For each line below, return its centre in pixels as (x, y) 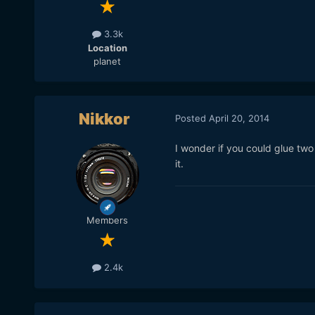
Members (108, 220)
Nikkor (105, 119)
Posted (192, 118)
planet (108, 61)
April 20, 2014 (239, 118)
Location (107, 47)
